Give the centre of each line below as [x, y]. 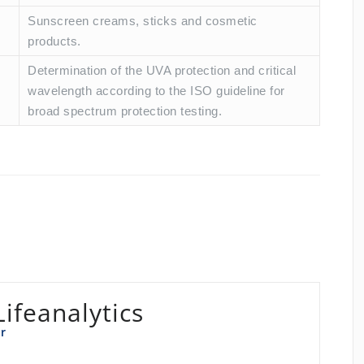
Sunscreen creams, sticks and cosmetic [143, 21]
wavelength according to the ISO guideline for [156, 91]
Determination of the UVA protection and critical [162, 71]
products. [54, 41]
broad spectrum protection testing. [125, 111]
